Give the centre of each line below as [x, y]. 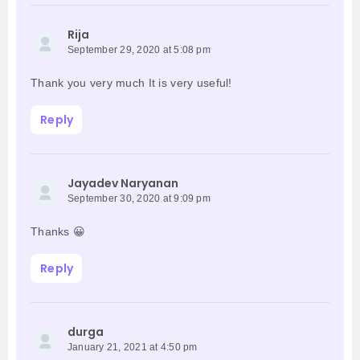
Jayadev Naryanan [123, 184]
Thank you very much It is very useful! [131, 83]
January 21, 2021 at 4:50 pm [133, 348]
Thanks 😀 [58, 232]
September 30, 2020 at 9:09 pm [139, 199]
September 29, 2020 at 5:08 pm [139, 50]
